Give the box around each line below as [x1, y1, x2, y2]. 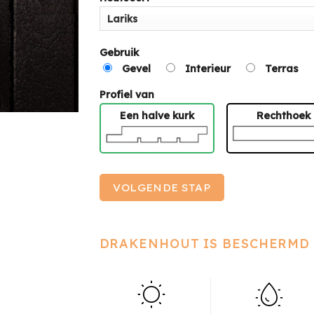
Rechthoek [257, 109, 311, 123]
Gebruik [99, 46, 139, 59]
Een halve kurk [119, 109, 194, 123]
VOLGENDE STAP [113, 179, 211, 194]
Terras [265, 62, 299, 75]
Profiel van [99, 88, 154, 102]
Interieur [184, 62, 231, 75]
